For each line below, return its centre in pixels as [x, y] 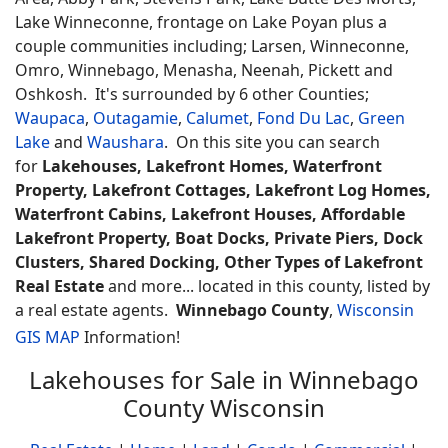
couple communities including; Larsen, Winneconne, [212, 46]
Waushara [125, 142]
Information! [130, 337]
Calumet [217, 118]
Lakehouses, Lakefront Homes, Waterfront [212, 166]
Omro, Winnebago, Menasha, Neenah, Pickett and [204, 70]
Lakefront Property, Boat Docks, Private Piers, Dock [219, 238]
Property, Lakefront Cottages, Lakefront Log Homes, [223, 190]
